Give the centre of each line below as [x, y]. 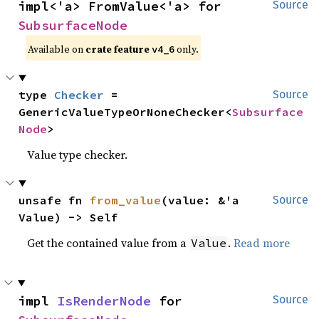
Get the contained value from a [109, 243]
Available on [57, 49]
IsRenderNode [104, 301]
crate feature [119, 49]
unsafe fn [54, 200]
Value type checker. [78, 155]
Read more [262, 243]
